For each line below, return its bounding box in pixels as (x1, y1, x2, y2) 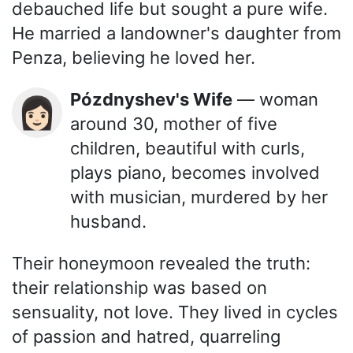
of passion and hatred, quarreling (12, 326, 281, 347)
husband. (70, 211, 147, 232)
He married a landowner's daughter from (12, 23, 341, 44)
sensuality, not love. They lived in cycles (12, 302, 338, 323)
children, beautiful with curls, (70, 138, 305, 159)
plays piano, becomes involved (70, 162, 320, 184)
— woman (232, 89, 318, 110)
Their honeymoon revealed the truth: (12, 253, 310, 274)
